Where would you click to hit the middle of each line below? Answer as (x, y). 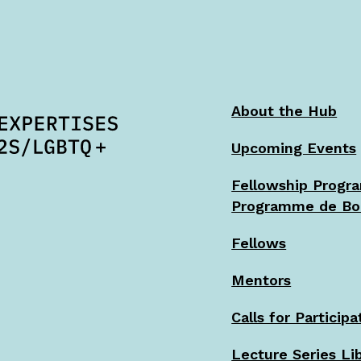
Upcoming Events (294, 148)
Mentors (261, 280)
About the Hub (284, 111)
